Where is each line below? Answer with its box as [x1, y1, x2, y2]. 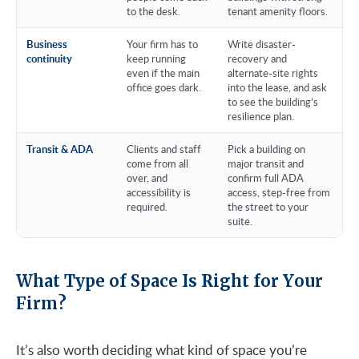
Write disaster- [228, 36, 296, 51]
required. [127, 199, 167, 214]
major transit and [228, 155, 304, 171]
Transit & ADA [26, 141, 93, 156]
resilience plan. [228, 108, 294, 123]
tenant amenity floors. [228, 3, 328, 18]
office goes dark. [127, 79, 201, 95]
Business [26, 36, 67, 51]
